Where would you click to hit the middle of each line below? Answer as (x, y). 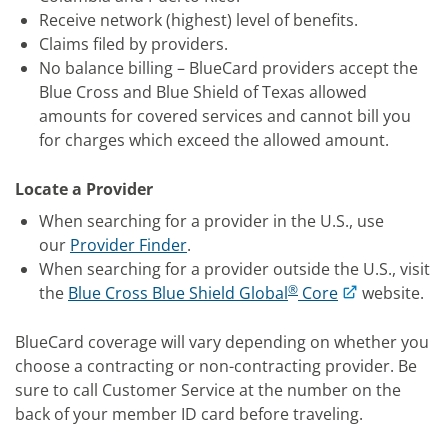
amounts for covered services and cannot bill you (225, 116)
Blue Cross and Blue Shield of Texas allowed (203, 92)
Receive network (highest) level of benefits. (198, 20)
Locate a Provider (84, 189)
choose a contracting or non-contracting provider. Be (216, 366)
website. (391, 293)
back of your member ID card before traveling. (189, 414)
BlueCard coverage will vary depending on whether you (222, 342)
